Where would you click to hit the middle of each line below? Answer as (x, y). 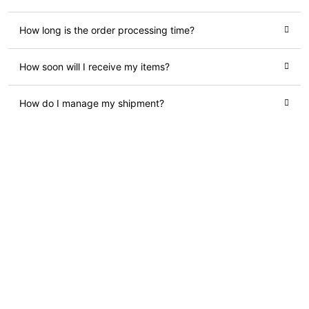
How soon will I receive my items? (94, 67)
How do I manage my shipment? (92, 103)
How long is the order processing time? (107, 30)
